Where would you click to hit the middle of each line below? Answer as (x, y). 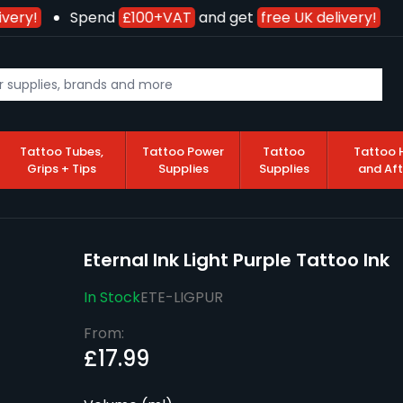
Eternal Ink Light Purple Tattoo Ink (236, 260)
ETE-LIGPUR (181, 298)
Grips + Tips (61, 169)
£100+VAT (150, 18)
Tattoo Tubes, (61, 152)
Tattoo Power (184, 152)
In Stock (112, 298)
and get (219, 18)
